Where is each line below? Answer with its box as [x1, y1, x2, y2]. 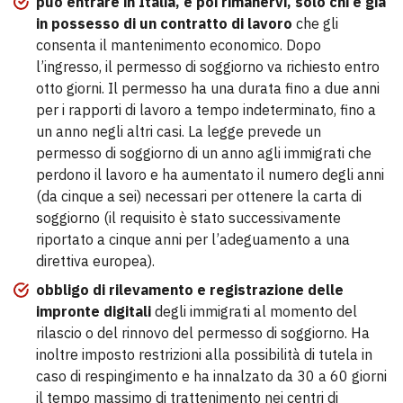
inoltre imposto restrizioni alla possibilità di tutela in [36, 345, 372, 363]
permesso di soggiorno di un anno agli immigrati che [36, 144, 372, 162]
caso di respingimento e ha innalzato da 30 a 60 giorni [36, 367, 387, 385]
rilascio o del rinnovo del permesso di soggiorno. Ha [36, 324, 370, 342]
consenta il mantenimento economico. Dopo [36, 36, 321, 54]
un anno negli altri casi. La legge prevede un [36, 122, 321, 140]
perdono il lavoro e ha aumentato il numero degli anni [36, 166, 384, 184]
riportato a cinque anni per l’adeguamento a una [36, 230, 350, 248]
